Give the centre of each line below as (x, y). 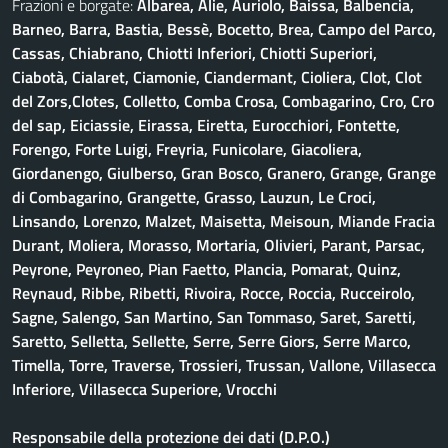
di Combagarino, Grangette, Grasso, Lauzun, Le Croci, (194, 197)
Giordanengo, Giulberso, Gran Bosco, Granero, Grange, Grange (224, 173)
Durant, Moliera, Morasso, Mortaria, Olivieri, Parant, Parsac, (218, 245)
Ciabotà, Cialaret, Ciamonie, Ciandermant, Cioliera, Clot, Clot (217, 77)
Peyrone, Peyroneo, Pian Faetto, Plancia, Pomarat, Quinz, (206, 269)
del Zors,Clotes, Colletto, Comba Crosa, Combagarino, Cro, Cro (223, 101)
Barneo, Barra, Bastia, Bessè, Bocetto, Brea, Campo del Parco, (224, 29)
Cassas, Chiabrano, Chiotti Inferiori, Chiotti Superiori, (194, 53)
